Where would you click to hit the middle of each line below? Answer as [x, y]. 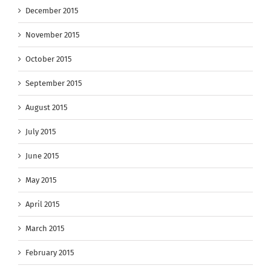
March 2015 [45, 229]
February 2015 [50, 253]
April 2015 [43, 204]
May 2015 [41, 180]
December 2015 [52, 11]
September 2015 [54, 83]
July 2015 [41, 132]
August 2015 [47, 108]
